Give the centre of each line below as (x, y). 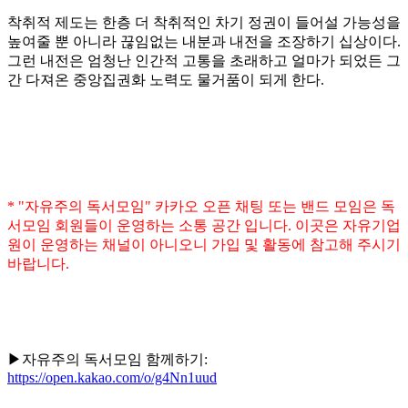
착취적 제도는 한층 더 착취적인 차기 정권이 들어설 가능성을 (204, 22)
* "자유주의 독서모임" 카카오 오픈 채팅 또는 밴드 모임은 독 (201, 206)
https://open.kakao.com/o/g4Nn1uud (112, 377)
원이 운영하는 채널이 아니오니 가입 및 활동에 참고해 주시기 (204, 244)
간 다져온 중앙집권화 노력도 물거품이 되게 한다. (166, 79)
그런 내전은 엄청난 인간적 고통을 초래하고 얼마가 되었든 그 (204, 60)
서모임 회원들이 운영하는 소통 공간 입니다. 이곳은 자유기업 (204, 225)
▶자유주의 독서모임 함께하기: (107, 359)
